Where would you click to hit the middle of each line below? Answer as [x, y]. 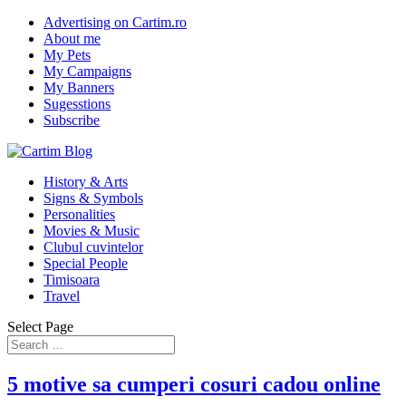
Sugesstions [77, 104]
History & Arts [86, 182]
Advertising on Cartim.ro [115, 22]
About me [72, 39]
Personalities [79, 214]
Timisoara [72, 280]
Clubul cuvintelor [93, 247]
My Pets [67, 55]
